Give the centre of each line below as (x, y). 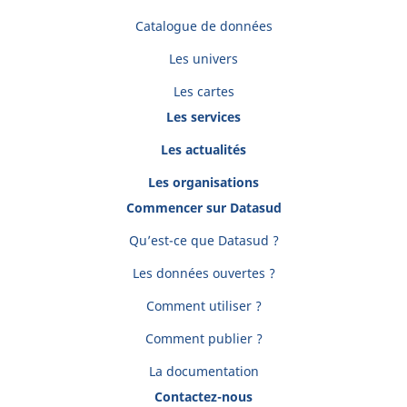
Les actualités (203, 149)
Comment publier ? (203, 338)
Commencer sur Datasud (203, 208)
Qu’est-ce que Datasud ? (203, 240)
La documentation (203, 371)
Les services (203, 117)
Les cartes (203, 91)
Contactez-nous (203, 397)
